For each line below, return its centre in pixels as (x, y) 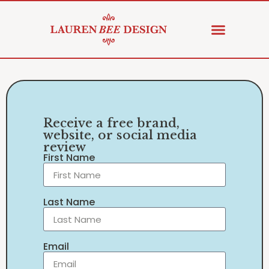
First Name (69, 158)
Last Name (69, 202)
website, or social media (120, 135)
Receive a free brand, (111, 123)
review (65, 147)
